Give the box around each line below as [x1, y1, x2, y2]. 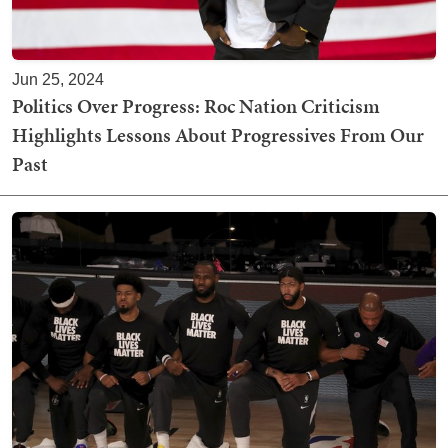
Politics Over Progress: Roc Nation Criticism [12, 91, 380, 120]
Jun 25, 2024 [12, 70, 104, 88]
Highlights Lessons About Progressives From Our [12, 120, 424, 149]
